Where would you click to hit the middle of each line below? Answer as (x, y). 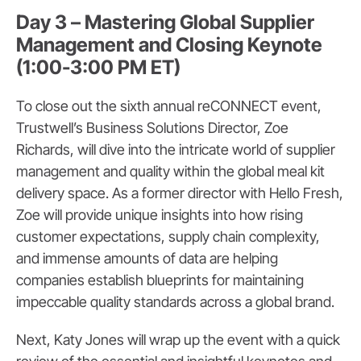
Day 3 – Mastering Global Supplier (165, 23)
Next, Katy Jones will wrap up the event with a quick (178, 340)
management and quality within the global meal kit (170, 172)
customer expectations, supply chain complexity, (168, 237)
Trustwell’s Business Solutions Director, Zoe (152, 128)
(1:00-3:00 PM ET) (98, 68)
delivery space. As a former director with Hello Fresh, (180, 193)
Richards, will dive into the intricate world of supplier (176, 150)
